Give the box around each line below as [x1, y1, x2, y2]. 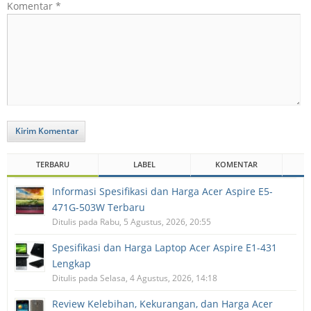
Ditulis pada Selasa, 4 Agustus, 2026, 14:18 [52, 272, 217, 285]
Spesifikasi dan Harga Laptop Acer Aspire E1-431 [52, 241, 277, 255]
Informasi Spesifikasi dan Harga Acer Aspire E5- [52, 185, 273, 199]
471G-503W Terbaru [52, 201, 145, 215]
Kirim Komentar [15, 125, 78, 137]
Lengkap [52, 257, 91, 271]
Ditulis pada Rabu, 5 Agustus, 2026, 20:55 [52, 216, 211, 228]
